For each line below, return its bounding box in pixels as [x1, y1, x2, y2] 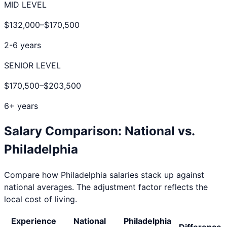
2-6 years [4, 40, 41, 50]
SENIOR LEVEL [4, 60, 61, 70]
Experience [11, 215, 56, 226]
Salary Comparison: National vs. [4, 123, 195, 138]
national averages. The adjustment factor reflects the [4, 181, 208, 192]
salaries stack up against [107, 169, 204, 180]
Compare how [4, 169, 61, 180]
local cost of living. [4, 194, 77, 204]
